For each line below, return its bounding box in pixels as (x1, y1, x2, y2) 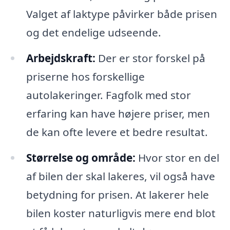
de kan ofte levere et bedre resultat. (26, 125, 208, 140)
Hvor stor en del (135, 150, 219, 165)
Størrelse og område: (26, 150, 136, 165)
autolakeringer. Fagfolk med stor (26, 88, 191, 103)
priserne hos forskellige (26, 69, 145, 84)
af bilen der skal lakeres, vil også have (26, 169, 215, 184)
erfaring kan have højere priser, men (26, 106, 210, 121)
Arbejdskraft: (26, 51, 95, 66)
